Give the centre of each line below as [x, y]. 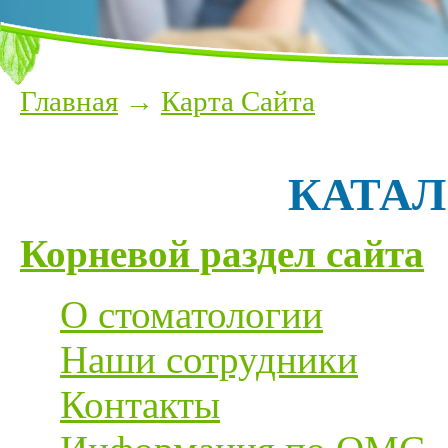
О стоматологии [191, 314]
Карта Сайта [238, 101]
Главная [69, 101]
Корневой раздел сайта [222, 253]
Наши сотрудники [209, 359]
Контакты [140, 404]
